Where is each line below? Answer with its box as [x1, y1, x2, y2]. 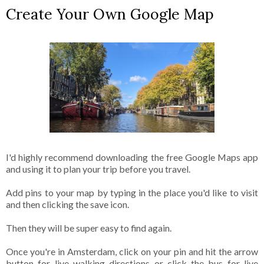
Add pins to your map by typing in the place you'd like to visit [6, 187, 258, 199]
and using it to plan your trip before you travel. [6, 163, 192, 175]
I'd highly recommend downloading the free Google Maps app [6, 151, 258, 163]
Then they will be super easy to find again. [6, 222, 171, 234]
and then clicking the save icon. [6, 199, 131, 210]
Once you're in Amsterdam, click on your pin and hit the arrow [6, 246, 258, 258]
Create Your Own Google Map [6, 5, 218, 24]
